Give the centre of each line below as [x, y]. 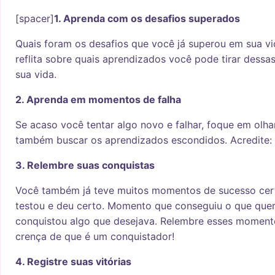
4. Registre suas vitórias [73, 262]
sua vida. [36, 75]
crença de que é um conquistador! [95, 237]
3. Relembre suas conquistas [85, 165]
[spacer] [35, 19]
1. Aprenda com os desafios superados [147, 19]
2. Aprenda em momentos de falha [98, 100]
